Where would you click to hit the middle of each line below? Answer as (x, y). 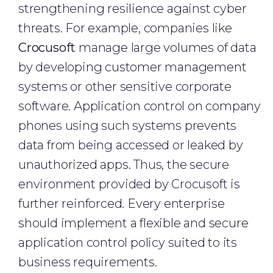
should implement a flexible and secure (133, 223)
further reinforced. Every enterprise (122, 204)
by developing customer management (133, 67)
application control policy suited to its (128, 243)
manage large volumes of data (166, 48)
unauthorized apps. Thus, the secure (124, 165)
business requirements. (88, 262)
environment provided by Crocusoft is (129, 184)
